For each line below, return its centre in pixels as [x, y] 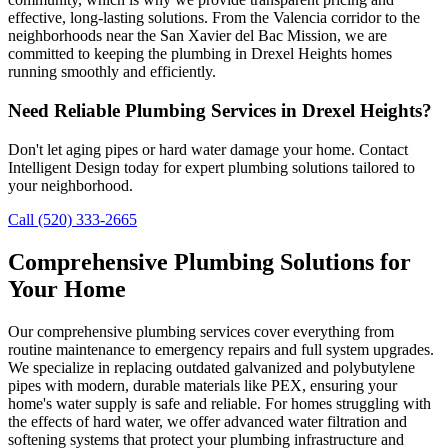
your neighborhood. [70, 185]
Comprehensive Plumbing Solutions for [209, 261]
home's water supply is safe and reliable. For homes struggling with [219, 403]
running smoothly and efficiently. [112, 72]
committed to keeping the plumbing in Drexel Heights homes [200, 54]
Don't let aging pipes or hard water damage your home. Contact [208, 149]
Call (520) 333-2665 [72, 219]
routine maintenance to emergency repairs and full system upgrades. [221, 349]
